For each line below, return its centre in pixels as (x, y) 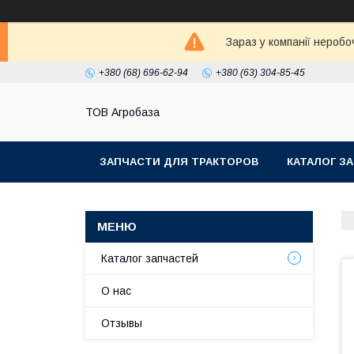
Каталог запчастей (150, 258)
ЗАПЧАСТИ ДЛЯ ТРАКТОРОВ (179, 162)
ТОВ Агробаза (122, 113)
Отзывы (122, 323)
